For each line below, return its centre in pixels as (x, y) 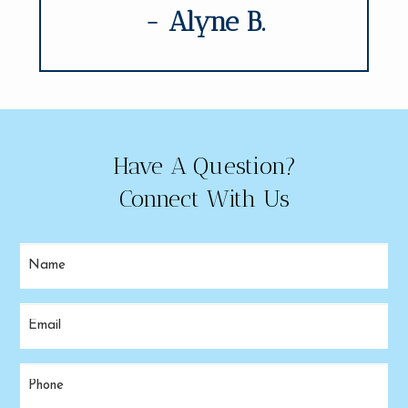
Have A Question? (204, 166)
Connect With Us (204, 199)
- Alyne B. (204, 21)
